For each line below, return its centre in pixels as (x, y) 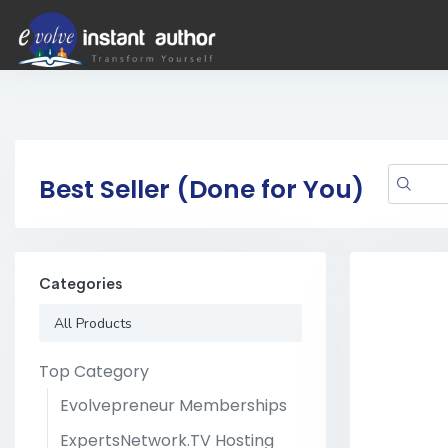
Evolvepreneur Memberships (173, 406)
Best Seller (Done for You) (201, 189)
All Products (93, 323)
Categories (80, 284)
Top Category (94, 371)
